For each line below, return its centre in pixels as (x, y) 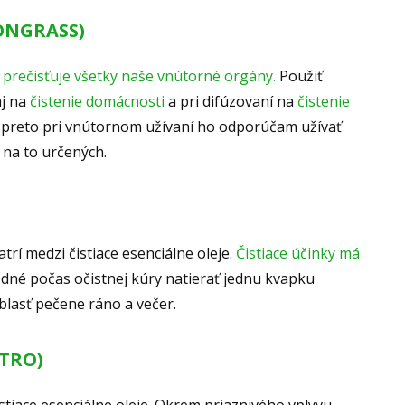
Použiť (301, 76)
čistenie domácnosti (97, 102)
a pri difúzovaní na (231, 102)
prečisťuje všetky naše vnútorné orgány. (141, 76)
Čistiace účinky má (298, 254)
